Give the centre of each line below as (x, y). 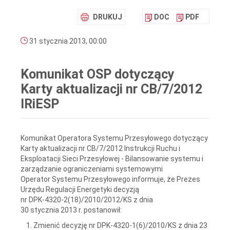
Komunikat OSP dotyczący (98, 74)
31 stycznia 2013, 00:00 (67, 41)
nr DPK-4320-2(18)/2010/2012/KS (76, 199)
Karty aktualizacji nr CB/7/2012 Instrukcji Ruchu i (100, 148)
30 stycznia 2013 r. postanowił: (71, 210)
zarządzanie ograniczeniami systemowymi (92, 169)
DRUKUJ (108, 17)
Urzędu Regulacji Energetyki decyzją (80, 189)
